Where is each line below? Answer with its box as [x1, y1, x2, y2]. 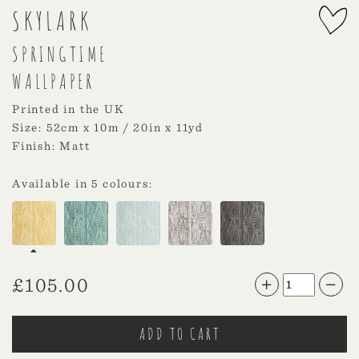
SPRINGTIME [12, 42, 107, 67]
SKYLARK [12, 4, 92, 38]
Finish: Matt [12, 139, 91, 154]
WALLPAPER [12, 69, 95, 95]
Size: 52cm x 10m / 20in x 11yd [12, 120, 204, 135]
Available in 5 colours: [12, 176, 153, 192]
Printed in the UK [12, 102, 125, 117]
